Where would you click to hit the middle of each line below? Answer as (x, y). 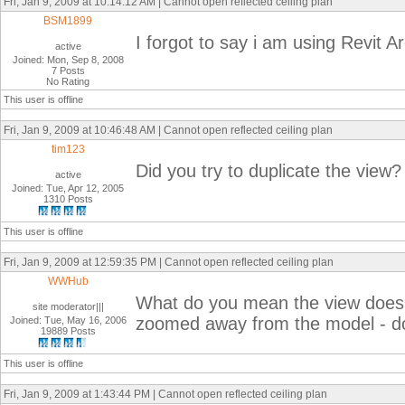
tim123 (68, 149)
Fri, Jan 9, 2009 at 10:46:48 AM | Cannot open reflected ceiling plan (168, 130)
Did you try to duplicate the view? (268, 171)
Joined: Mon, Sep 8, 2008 (68, 60)
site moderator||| (68, 306)
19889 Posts (68, 331)
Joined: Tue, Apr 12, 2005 (68, 188)
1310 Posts (68, 199)
